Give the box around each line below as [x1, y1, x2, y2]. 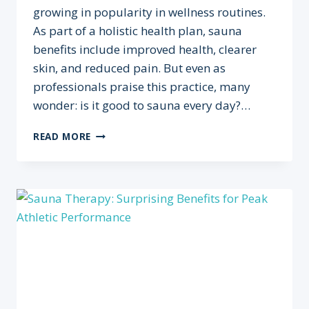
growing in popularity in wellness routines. [33, 3, 266, 20]
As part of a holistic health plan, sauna [33, 22, 242, 39]
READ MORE [33, 129, 92, 143]
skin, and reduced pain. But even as [33, 59, 226, 76]
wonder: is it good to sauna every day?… [33, 97, 250, 113]
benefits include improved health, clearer [33, 41, 257, 57]
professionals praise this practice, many [33, 78, 250, 94]
